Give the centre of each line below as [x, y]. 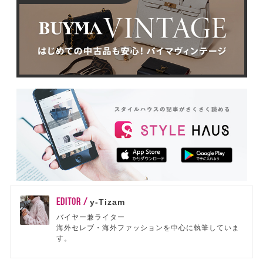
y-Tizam [108, 202]
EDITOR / [73, 201]
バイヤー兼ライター [91, 217]
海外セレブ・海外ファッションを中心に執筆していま [148, 227]
